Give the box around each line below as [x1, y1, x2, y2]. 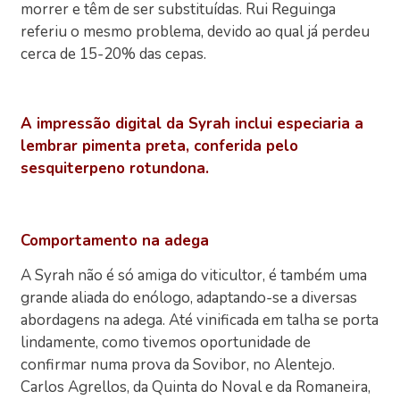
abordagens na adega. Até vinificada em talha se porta [21, 310, 379, 331]
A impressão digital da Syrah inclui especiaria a [21, 113, 364, 135]
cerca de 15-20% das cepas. [21, 43, 207, 64]
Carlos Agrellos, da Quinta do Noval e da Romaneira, [21, 377, 371, 398]
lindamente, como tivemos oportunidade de [21, 332, 312, 354]
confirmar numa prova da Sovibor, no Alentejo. [21, 354, 336, 376]
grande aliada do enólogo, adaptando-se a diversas [21, 287, 358, 309]
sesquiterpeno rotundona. [21, 158, 210, 179]
